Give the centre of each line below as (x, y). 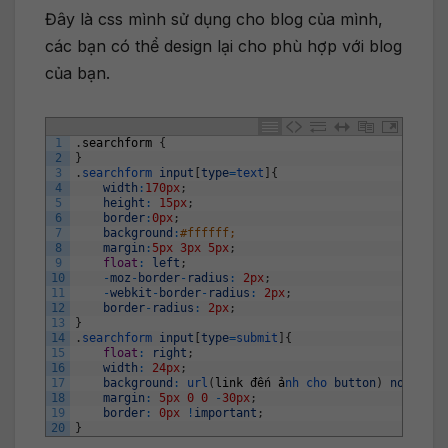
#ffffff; (208, 232)
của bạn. (77, 72)
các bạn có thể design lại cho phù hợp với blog (223, 45)
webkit (131, 292)
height (124, 202)
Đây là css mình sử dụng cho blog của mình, (214, 18)
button (355, 382)
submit (257, 337)
